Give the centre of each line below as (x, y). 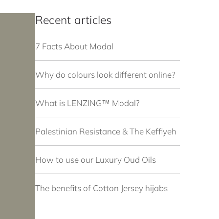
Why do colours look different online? (105, 75)
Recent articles (74, 20)
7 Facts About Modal (74, 46)
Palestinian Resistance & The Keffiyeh (106, 131)
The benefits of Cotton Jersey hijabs (101, 188)
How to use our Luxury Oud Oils (96, 160)
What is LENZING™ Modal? (87, 103)
